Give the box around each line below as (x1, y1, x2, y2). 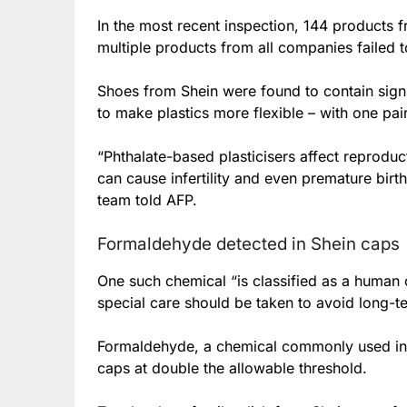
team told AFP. (97, 190, 197, 209)
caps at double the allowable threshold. (97, 358, 367, 377)
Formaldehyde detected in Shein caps (97, 233, 400, 254)
